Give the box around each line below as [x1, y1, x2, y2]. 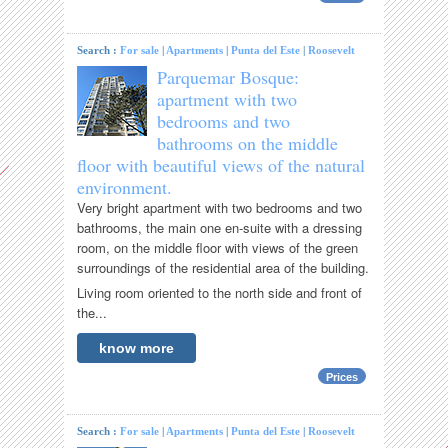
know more [99, 340, 175, 357]
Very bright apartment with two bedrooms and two [77, 198, 363, 218]
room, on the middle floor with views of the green [77, 238, 359, 258]
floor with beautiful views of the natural [77, 153, 366, 178]
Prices [325, 371, 358, 384]
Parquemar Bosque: [157, 65, 300, 90]
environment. [77, 175, 173, 200]
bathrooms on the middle [157, 131, 339, 156]
